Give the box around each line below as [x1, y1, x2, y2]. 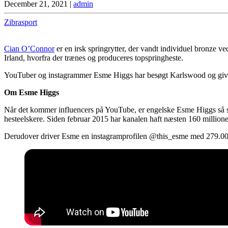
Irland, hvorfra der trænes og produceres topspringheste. [4, 53, 183, 62]
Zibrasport [4, 17, 37, 26]
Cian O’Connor [4, 44, 54, 53]
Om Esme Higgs [4, 88, 59, 97]
